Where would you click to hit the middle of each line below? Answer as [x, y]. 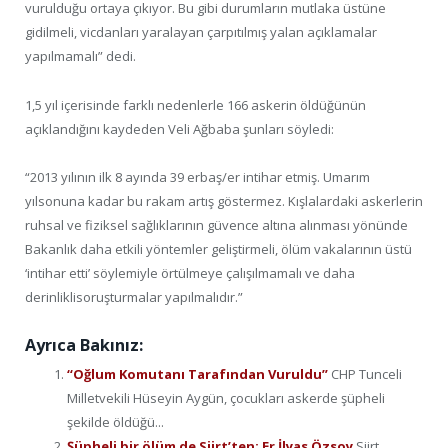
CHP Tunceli [366, 373]
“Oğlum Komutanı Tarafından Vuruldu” [199, 373]
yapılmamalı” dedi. [80, 56]
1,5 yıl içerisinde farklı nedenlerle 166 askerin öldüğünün [195, 104]
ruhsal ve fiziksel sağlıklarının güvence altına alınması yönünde [216, 224]
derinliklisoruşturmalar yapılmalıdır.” [134, 296]
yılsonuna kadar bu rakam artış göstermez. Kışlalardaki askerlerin [224, 200]
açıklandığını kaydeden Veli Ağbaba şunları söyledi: [179, 128]
